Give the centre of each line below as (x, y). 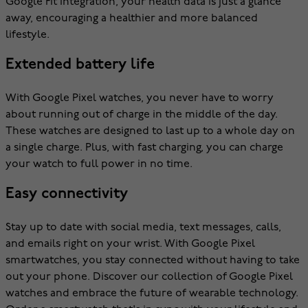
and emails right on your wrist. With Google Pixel (130, 244)
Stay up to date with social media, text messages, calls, (143, 228)
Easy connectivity (67, 194)
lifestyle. (27, 35)
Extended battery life (80, 65)
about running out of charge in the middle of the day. (142, 115)
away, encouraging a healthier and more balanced (132, 19)
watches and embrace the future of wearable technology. (152, 294)
